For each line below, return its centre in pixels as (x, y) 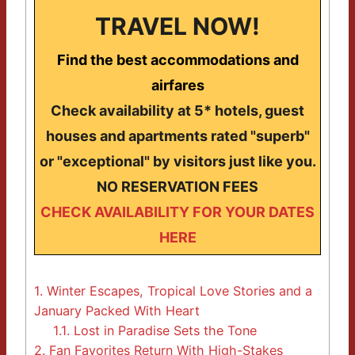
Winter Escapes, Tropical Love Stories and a (177, 291)
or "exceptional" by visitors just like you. (177, 162)
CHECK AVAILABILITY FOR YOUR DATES (177, 212)
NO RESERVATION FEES (177, 187)
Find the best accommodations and (177, 60)
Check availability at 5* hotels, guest (177, 111)
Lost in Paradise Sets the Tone (164, 331)
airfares (177, 86)
